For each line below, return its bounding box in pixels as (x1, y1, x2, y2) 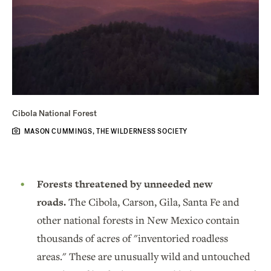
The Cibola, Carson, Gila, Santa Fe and (68, 194, 239, 209)
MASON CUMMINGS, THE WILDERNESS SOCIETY (24, 126, 188, 136)
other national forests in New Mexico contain (37, 212, 240, 227)
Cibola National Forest (12, 107, 97, 119)
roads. (37, 194, 68, 209)
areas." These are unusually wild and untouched (37, 249, 250, 263)
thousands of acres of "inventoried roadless (37, 230, 228, 245)
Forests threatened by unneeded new (37, 176, 212, 191)
